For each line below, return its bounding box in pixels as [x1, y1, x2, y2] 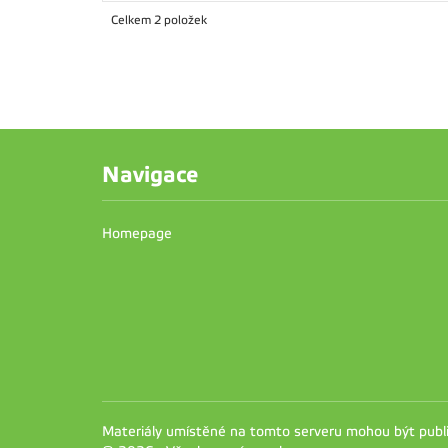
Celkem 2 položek [111, 13, 207, 27]
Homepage [102, 226, 172, 241]
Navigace [102, 162, 198, 187]
